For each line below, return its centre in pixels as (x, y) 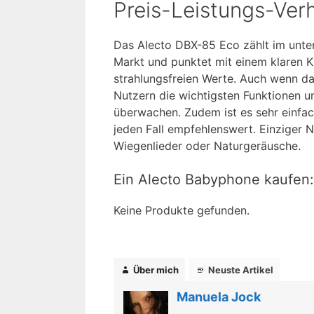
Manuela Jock (219, 296)
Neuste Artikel (241, 269)
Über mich (156, 269)
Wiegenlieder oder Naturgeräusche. (207, 145)
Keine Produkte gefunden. (182, 210)
